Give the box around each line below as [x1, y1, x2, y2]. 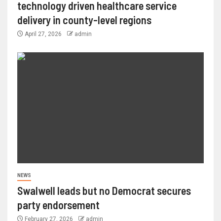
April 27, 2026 [23, 31, 63, 38]
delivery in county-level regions [17, 13, 151, 27]
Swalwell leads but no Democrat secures [17, 184, 191, 197]
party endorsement [17, 198, 100, 212]
